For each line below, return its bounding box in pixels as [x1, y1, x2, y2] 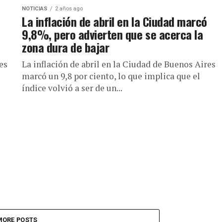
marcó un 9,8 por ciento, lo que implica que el [22, 70, 200, 82]
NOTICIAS [22, 5, 48, 12]
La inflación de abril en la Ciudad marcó [22, 12, 207, 30]
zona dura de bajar [22, 38, 110, 56]
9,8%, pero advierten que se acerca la [22, 25, 203, 43]
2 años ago [55, 5, 83, 12]
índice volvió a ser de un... [22, 82, 122, 94]
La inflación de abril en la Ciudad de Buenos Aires [22, 58, 216, 70]
